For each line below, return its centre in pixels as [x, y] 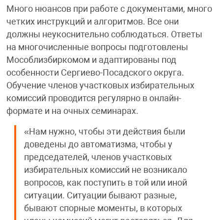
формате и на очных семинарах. [72, 111]
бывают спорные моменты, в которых [103, 208]
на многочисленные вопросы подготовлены [97, 47]
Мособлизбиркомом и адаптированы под [91, 60]
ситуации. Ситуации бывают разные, [100, 195]
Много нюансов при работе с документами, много [109, 9]
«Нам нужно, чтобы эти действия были [104, 131]
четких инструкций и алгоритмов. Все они [92, 21]
